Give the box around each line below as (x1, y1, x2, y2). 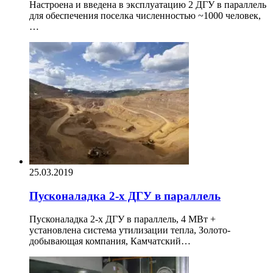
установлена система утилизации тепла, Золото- (29, 225, 230, 236)
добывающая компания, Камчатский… (29, 236, 191, 247)
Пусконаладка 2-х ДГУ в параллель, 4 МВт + (29, 214, 216, 225)
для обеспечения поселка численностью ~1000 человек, (29, 10, 261, 21)
